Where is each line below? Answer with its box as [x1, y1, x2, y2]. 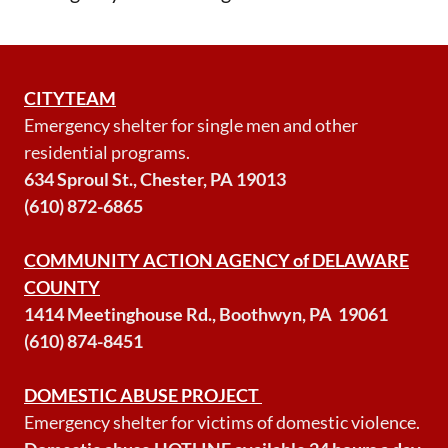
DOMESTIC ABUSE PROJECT [24, 384, 259, 406]
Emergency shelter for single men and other [24, 114, 358, 136]
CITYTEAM [24, 87, 116, 109]
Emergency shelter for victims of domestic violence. [24, 411, 420, 433]
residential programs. [24, 141, 190, 163]
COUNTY [24, 276, 100, 298]
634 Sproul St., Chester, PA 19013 [24, 168, 286, 190]
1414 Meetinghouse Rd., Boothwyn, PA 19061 [24, 303, 388, 325]
